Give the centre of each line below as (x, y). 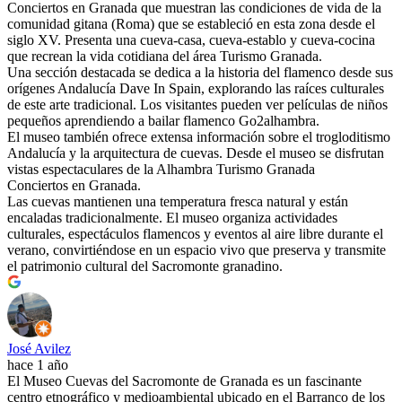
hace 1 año (38, 365)
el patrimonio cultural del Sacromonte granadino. (145, 267)
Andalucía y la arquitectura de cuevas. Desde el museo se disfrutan (196, 153)
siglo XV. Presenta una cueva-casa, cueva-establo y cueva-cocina (191, 40)
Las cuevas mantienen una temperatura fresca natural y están (178, 202)
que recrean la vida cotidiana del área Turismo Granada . (165, 57)
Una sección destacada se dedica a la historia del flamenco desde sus (200, 73)
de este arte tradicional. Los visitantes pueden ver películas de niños (197, 105)
